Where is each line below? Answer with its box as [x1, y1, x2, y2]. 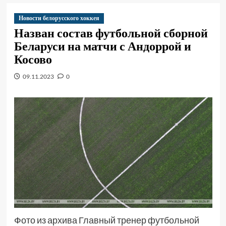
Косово [14, 51, 52, 67]
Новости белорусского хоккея [18, 14, 99, 22]
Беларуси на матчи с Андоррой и [14, 38, 191, 54]
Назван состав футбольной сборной [14, 25, 208, 41]
